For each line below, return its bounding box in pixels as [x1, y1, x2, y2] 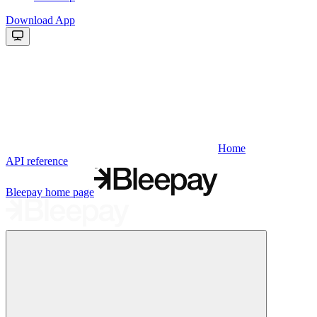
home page [42, 185, 94, 198]
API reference [6, 154, 68, 167]
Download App [6, 13, 75, 26]
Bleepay [6, 185, 42, 198]
